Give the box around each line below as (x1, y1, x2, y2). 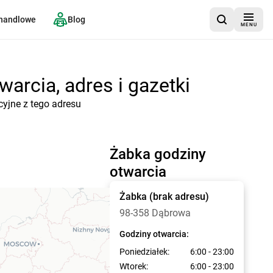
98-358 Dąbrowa (119, 207, 191, 219)
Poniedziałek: (119, 247, 169, 257)
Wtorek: (119, 261, 148, 271)
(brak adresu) (149, 191, 209, 202)
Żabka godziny (110, 146, 206, 163)
